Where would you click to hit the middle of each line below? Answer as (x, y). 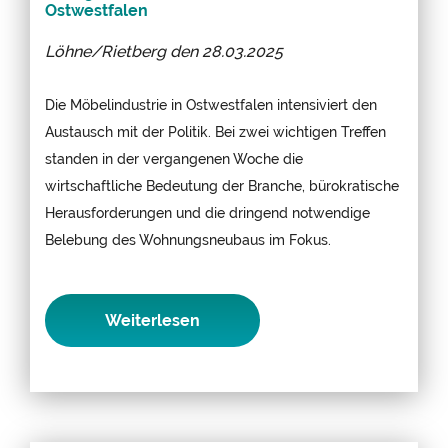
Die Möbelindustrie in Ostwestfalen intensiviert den (211, 104)
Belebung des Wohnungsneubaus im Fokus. (188, 239)
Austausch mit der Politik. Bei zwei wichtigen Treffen (215, 131)
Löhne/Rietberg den (123, 51)
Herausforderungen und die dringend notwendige (207, 212)
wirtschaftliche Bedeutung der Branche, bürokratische (222, 185)
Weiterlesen (152, 320)
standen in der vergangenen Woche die (174, 158)
